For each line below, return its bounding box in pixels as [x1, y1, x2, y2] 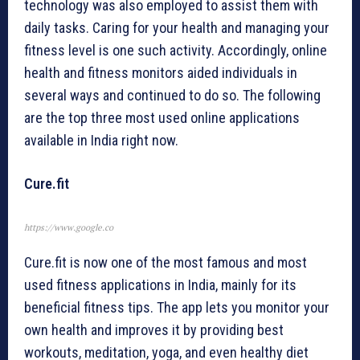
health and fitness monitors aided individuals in [24, 64, 297, 82]
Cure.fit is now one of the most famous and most [24, 254, 307, 272]
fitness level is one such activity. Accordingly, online [24, 42, 327, 59]
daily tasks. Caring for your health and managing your [24, 19, 329, 37]
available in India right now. [24, 132, 178, 149]
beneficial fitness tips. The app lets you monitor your [24, 299, 329, 317]
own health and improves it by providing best [24, 321, 284, 339]
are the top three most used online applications [24, 109, 300, 127]
